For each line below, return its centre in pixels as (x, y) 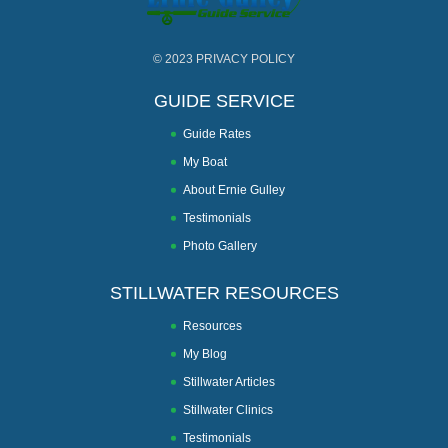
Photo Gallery (220, 246)
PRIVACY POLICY (245, 59)
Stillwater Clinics (228, 410)
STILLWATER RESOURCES (224, 293)
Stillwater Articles (229, 382)
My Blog (205, 354)
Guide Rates (217, 134)
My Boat (205, 162)
